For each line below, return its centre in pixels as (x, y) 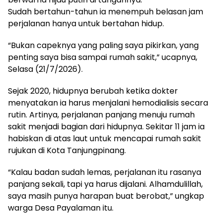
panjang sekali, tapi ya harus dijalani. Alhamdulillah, (105, 184)
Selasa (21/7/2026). (45, 69)
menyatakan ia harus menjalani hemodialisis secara (108, 103)
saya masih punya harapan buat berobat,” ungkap (106, 196)
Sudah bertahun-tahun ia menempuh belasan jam (106, 11)
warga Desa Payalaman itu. (61, 208)
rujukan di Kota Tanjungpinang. (67, 150)
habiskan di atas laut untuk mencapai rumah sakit (105, 138)
